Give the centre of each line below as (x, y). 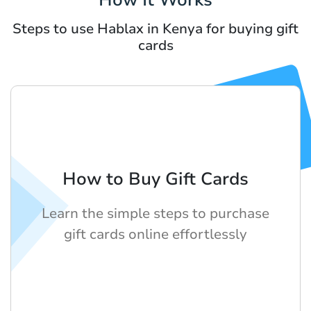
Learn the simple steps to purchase (155, 213)
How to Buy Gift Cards (155, 179)
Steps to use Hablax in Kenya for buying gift (155, 28)
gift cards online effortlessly (155, 234)
